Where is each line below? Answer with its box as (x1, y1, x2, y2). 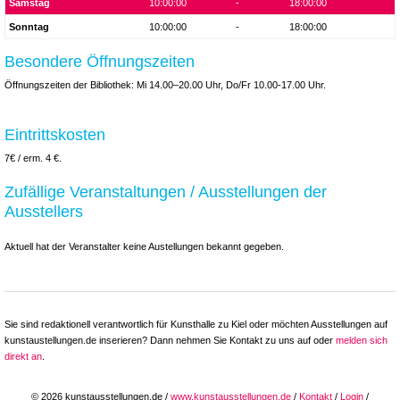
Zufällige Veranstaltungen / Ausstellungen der (4, 181, 327, 201)
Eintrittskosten (4, 124, 105, 144)
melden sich (336, 335, 387, 346)
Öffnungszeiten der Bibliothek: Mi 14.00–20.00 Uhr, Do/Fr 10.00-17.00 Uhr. (4, 79, 326, 90)
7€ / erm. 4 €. (4, 152, 62, 163)
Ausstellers (4, 201, 83, 221)
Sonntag (9, 21, 49, 33)
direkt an (4, 351, 42, 362)
